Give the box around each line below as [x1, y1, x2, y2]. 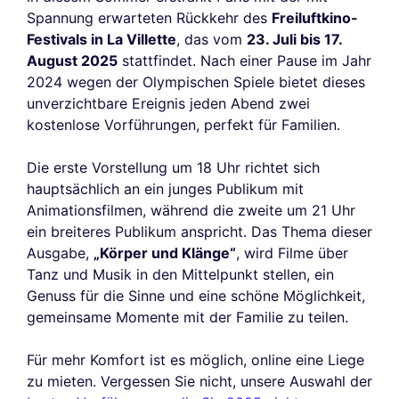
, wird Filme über [236, 244, 348, 263]
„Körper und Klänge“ [94, 244, 236, 263]
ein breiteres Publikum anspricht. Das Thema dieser [27, 223, 372, 241]
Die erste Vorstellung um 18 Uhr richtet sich [27, 159, 320, 177]
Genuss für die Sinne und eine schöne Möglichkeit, [27, 287, 365, 305]
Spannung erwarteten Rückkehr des [27, 9, 272, 28]
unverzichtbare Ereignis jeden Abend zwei [27, 94, 310, 113]
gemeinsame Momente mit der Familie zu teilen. [27, 308, 348, 327]
